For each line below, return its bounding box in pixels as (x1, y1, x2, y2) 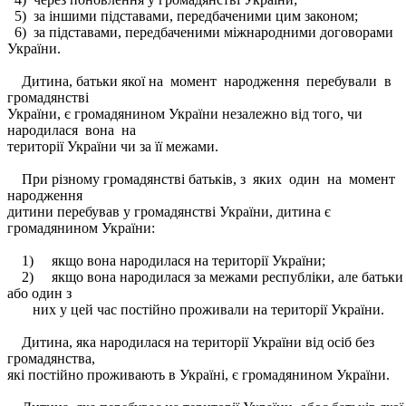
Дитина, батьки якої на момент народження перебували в (7, 73, 395, 89)
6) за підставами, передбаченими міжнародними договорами (7, 24, 393, 40)
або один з (7, 285, 72, 301)
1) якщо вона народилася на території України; (7, 253, 325, 268)
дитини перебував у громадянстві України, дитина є (7, 204, 331, 219)
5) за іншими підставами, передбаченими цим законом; (7, 8, 358, 24)
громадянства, (7, 351, 95, 366)
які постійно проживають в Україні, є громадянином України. (7, 367, 390, 382)
